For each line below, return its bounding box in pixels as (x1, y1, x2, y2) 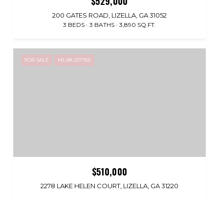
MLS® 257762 (58, 57, 91, 63)
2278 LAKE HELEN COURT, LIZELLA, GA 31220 (41, 181, 178, 190)
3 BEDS (63, 21, 85, 28)
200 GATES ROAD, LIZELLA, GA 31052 (52, 11, 167, 19)
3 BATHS (89, 21, 114, 28)
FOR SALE (24, 57, 49, 63)
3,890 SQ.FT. (119, 21, 156, 28)
